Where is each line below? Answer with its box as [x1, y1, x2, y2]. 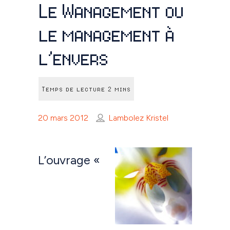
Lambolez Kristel [108, 113, 168, 123]
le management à [38, 22, 174, 47]
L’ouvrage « [38, 153, 100, 168]
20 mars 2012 [38, 113, 88, 123]
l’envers [38, 45, 107, 70]
